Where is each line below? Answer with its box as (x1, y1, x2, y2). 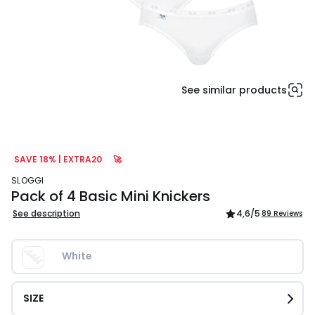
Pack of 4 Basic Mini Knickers (11, 186, 210, 207)
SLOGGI (17, 174, 44, 187)
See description (13, 207, 80, 220)
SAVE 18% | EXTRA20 (14, 153, 102, 165)
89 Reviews (262, 208, 302, 219)
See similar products (181, 83, 287, 97)
